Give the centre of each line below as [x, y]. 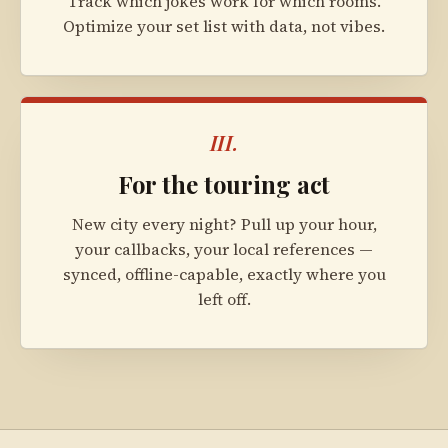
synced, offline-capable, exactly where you [224, 273]
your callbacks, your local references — [224, 248]
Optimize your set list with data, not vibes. [224, 25]
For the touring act [224, 183]
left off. [224, 298]
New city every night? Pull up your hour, [224, 223]
